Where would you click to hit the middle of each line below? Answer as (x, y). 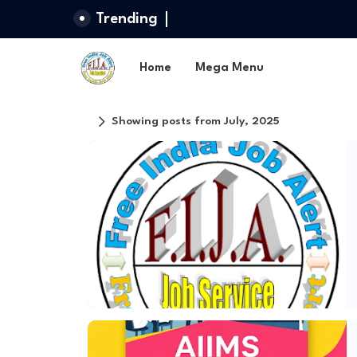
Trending (126, 19)
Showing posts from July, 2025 (195, 121)
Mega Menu (229, 68)
